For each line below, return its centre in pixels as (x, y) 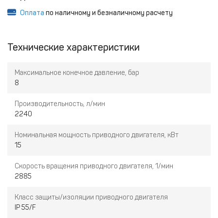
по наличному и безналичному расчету (109, 13)
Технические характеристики (73, 47)
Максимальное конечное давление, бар (77, 73)
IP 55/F (25, 208)
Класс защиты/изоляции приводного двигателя (91, 197)
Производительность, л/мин (60, 104)
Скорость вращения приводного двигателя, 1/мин (94, 166)
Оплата (32, 13)
